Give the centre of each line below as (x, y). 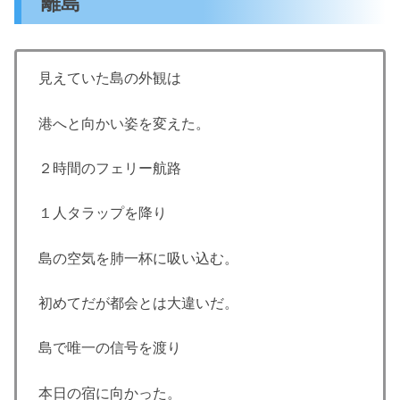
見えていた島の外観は (110, 79)
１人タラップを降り (103, 213)
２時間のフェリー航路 (110, 168)
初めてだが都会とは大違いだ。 (138, 304)
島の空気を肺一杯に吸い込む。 (138, 258)
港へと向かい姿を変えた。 (124, 123)
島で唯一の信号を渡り (110, 348)
